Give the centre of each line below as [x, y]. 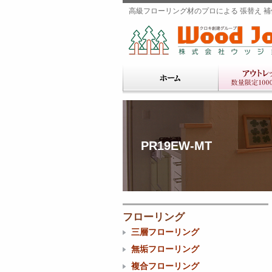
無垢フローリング [165, 249]
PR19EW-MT [176, 146]
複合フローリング [165, 266]
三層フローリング [165, 232]
